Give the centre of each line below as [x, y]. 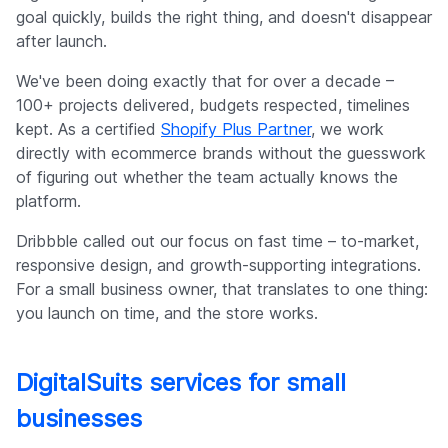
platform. [48, 201]
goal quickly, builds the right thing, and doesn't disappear [224, 17]
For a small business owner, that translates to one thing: [222, 289]
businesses [79, 419]
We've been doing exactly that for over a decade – [205, 81]
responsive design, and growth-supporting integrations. [218, 265]
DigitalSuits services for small [181, 383]
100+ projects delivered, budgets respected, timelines [213, 105]
